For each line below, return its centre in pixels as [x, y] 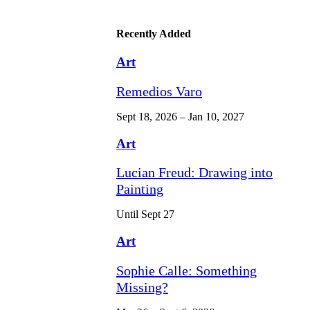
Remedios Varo [159, 91]
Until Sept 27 [145, 215]
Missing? [142, 287]
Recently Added [154, 34]
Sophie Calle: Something [186, 270]
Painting [140, 189]
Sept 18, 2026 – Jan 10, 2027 [180, 117]
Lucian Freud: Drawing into [194, 173]
